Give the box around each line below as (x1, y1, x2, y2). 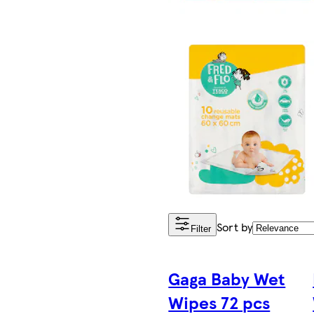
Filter (191, 224, 212, 235)
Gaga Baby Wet (168, 266, 286, 291)
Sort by (217, 219, 253, 235)
